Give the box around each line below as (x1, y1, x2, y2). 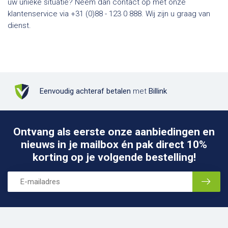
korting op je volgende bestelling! (32, 151, 196, 163)
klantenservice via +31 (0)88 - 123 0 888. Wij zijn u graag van (8, 9, 210, 18)
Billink (149, 87, 167, 96)
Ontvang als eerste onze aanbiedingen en (13, 126, 215, 138)
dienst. (8, 21, 31, 30)
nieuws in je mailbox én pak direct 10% (21, 138, 207, 151)
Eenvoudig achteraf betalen (40, 87, 131, 96)
